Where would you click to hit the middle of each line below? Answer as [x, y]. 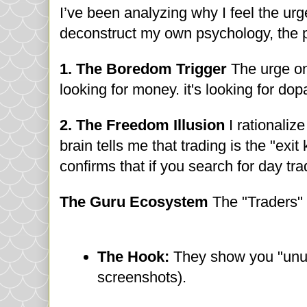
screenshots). [142, 277]
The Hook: [133, 256]
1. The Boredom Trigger [143, 69]
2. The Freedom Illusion [142, 125]
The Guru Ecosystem [134, 202]
